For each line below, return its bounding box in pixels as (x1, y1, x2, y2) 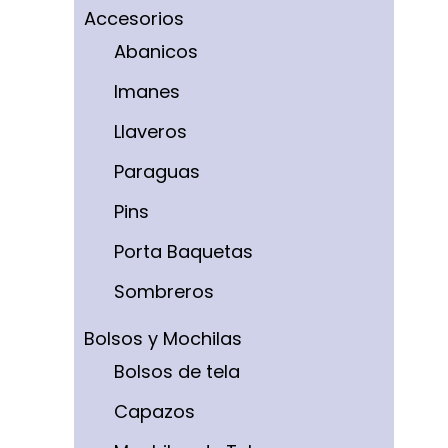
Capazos (114, 399, 195, 424)
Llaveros (114, 119, 187, 144)
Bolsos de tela (114, 359, 240, 384)
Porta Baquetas (114, 239, 253, 264)
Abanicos (114, 39, 198, 64)
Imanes (114, 79, 180, 104)
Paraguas (114, 159, 200, 184)
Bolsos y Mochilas (84, 326, 242, 351)
